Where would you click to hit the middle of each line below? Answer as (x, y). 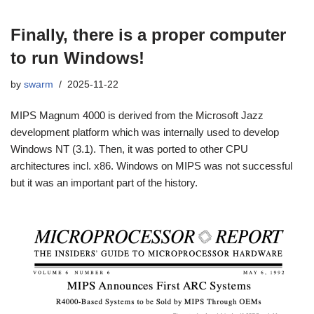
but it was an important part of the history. (104, 182)
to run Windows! (77, 57)
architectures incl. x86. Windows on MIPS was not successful (151, 165)
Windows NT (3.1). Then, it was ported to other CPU (129, 149)
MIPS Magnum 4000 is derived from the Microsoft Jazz (137, 115)
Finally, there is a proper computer (148, 34)
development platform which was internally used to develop (145, 132)
